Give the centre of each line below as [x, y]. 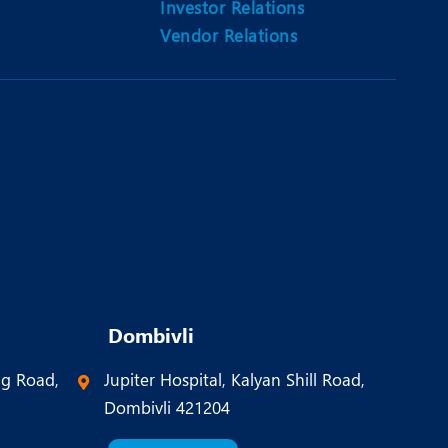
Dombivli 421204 [166, 407]
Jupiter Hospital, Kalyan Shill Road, [234, 379]
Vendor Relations [228, 35]
